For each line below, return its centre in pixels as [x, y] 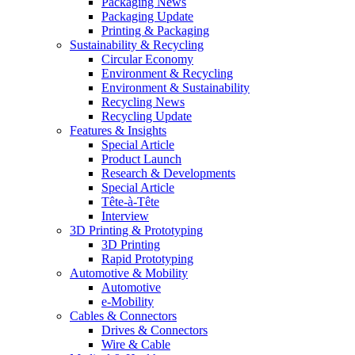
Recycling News [143, 101]
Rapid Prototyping [147, 258]
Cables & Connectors [123, 315]
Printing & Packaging [155, 30]
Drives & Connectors [155, 330]
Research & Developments [168, 173]
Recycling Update [147, 116]
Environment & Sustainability [176, 87]
